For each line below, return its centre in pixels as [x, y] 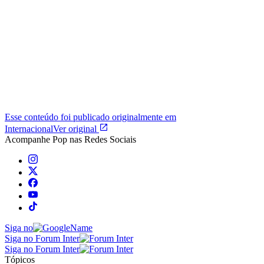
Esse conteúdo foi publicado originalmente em [90, 117]
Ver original [76, 128]
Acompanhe [29, 139]
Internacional [29, 128]
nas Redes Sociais [102, 139]
